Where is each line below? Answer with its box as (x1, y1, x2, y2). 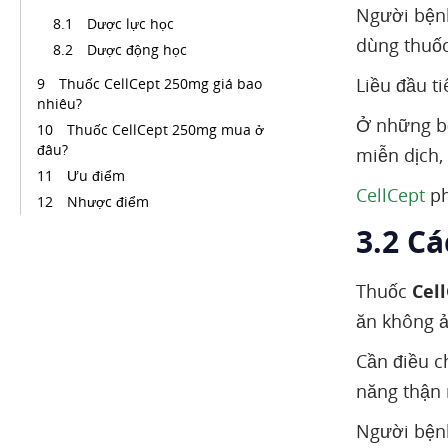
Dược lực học (87, 14, 174, 33)
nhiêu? (37, 94, 82, 113)
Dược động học (87, 40, 187, 59)
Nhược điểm (67, 192, 149, 211)
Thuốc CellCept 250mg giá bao (59, 74, 262, 93)
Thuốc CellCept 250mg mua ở (67, 120, 264, 139)
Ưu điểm (67, 166, 125, 185)
